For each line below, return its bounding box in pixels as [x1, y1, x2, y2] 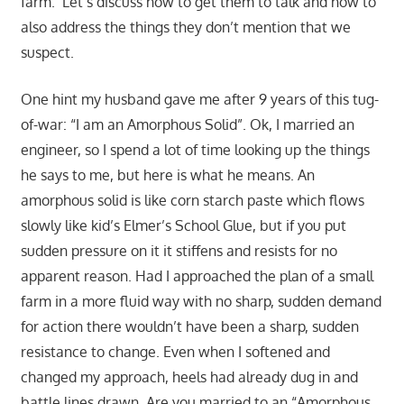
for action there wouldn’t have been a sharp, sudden [20, 317, 359, 336]
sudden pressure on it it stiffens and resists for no [20, 242, 337, 261]
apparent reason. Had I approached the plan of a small [20, 267, 373, 286]
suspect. [20, 43, 74, 62]
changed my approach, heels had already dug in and [20, 368, 358, 387]
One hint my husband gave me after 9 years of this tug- [20, 90, 379, 109]
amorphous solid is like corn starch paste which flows [20, 191, 364, 210]
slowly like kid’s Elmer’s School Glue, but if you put [20, 216, 346, 235]
